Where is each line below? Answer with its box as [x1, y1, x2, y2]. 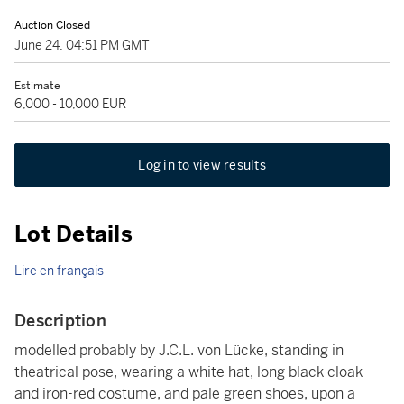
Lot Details [14, 221, 133, 248]
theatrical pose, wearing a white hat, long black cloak [14, 363, 363, 381]
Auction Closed [14, 18, 90, 32]
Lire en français [14, 262, 104, 279]
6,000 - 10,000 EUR [14, 96, 126, 112]
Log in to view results [138, 157, 266, 173]
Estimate [14, 78, 60, 93]
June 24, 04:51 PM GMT [14, 37, 150, 53]
